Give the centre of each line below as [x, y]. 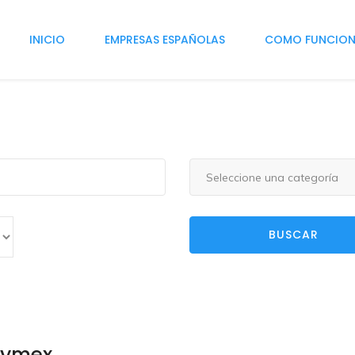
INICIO [47, 40]
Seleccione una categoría [272, 177]
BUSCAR [293, 235]
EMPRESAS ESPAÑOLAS [165, 40]
